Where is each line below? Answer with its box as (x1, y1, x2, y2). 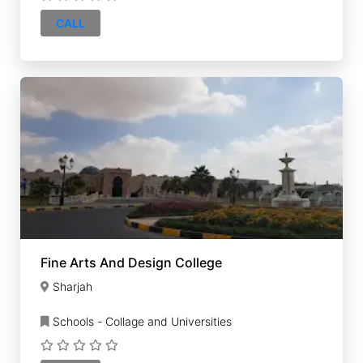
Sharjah (53, 280, 92, 293)
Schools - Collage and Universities (49, 314, 232, 328)
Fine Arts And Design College (41, 254, 222, 271)
